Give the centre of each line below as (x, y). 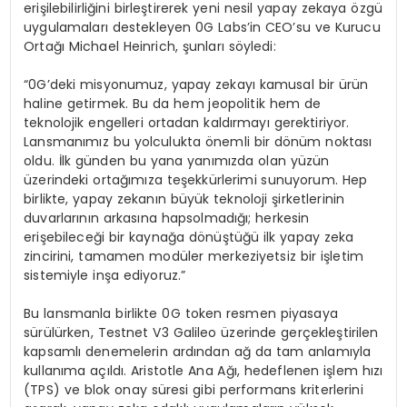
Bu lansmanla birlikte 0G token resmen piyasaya (181, 314)
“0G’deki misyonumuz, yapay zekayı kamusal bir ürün (196, 85)
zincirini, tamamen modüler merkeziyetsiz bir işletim (194, 257)
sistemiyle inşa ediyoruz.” (105, 276)
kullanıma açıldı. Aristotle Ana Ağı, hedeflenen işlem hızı (203, 371)
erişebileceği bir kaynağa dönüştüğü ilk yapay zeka (189, 238)
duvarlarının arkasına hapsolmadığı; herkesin (167, 218)
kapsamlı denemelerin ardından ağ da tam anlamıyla (198, 352)
